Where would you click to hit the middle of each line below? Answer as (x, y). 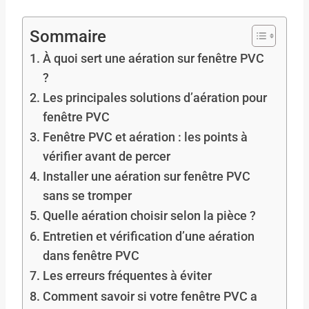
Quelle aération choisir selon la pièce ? (149, 215)
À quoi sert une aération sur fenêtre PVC (153, 58)
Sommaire (68, 36)
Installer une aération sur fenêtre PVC (146, 176)
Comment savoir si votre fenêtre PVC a (150, 296)
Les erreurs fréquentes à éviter (127, 275)
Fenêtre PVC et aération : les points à (145, 137)
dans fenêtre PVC (91, 255)
